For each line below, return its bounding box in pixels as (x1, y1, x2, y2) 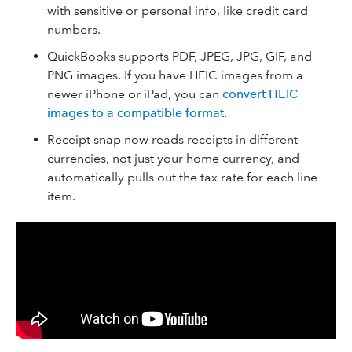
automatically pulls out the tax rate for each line (47, 170, 317, 185)
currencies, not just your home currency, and (47, 151, 299, 166)
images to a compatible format (47, 105, 224, 120)
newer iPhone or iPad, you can (47, 86, 222, 101)
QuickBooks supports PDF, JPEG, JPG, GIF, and (47, 49, 312, 64)
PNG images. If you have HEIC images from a (47, 68, 303, 82)
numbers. (47, 22, 101, 37)
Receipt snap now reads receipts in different (47, 132, 298, 147)
